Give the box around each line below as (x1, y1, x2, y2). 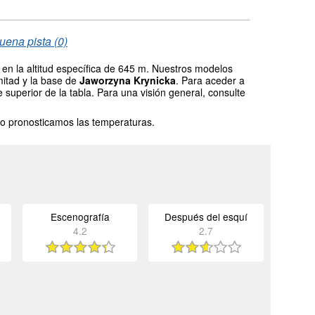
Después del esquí (165, 209, 248, 224)
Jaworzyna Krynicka (79, 72, 176, 87)
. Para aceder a (176, 72, 245, 87)
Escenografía (50, 209, 110, 224)
